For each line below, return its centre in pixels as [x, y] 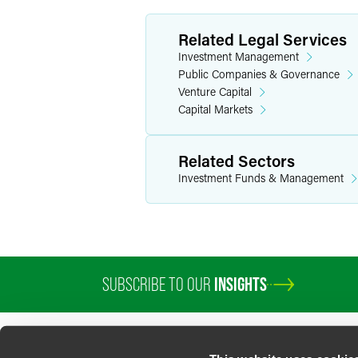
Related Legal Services [263, 39]
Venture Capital [215, 91]
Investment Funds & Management [261, 178]
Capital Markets [215, 109]
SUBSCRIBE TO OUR [158, 284]
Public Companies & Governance [259, 74]
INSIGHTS [241, 284]
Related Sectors [237, 161]
